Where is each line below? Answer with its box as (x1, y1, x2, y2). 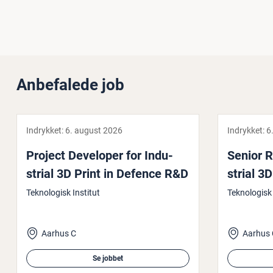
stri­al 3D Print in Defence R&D (26, 166, 188, 181)
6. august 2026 (65, 125, 122, 135)
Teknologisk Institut (26, 187, 100, 197)
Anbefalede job (16, 75, 124, 94)
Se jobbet (93, 253, 123, 263)
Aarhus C (41, 228, 76, 238)
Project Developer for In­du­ (26, 147, 173, 163)
